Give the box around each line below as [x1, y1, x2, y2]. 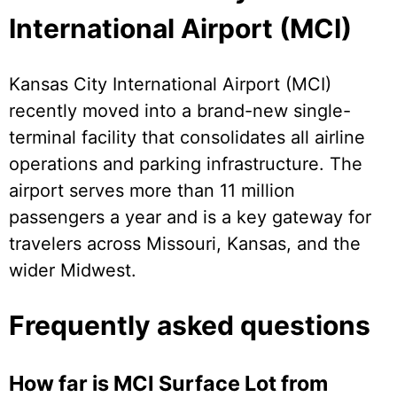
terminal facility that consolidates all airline [9, 127, 365, 149]
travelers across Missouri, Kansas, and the [9, 233, 361, 255]
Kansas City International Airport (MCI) [9, 74, 331, 96]
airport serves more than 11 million [9, 180, 295, 202]
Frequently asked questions [9, 309, 370, 342]
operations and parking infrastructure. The [9, 153, 362, 175]
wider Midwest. [9, 260, 136, 282]
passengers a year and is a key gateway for [9, 206, 371, 229]
